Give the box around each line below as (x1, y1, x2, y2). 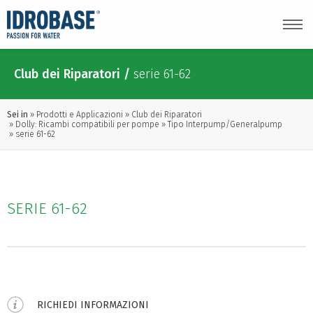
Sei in (7, 110, 28, 119)
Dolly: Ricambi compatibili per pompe (15, 119, 159, 129)
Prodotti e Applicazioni (36, 110, 123, 119)
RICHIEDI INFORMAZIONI (37, 298, 149, 311)
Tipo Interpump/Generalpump (168, 119, 282, 129)
